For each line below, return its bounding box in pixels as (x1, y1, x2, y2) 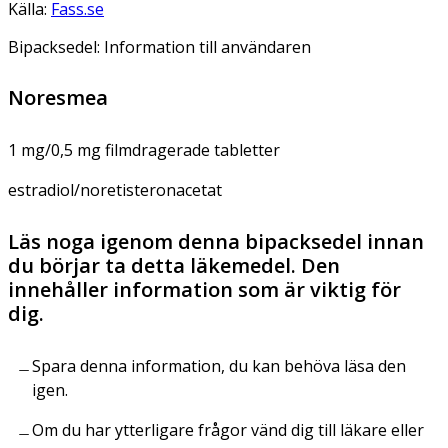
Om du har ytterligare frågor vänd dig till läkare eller (32, 418, 424, 441)
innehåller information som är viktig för (8, 275, 401, 303)
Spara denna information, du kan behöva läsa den (32, 354, 406, 377)
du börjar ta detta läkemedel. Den (8, 251, 340, 279)
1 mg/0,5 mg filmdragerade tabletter (8, 138, 280, 161)
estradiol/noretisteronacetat (8, 178, 222, 201)
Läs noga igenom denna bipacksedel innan (8, 227, 424, 255)
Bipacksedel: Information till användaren (8, 35, 311, 58)
